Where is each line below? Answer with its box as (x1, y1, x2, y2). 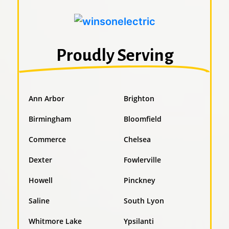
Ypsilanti (123, 216, 154, 226)
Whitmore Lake (28, 216, 82, 226)
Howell (28, 175, 53, 185)
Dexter (28, 154, 52, 165)
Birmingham (28, 113, 71, 124)
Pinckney (123, 175, 155, 185)
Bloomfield (123, 113, 162, 124)
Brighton (123, 93, 154, 103)
